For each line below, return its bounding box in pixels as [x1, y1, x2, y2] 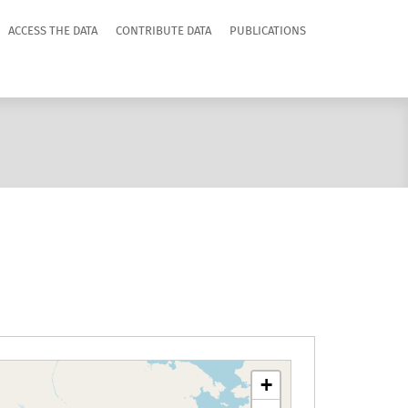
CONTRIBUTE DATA [116, 25, 211, 37]
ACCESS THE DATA [8, 25, 97, 37]
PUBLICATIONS [229, 25, 306, 37]
